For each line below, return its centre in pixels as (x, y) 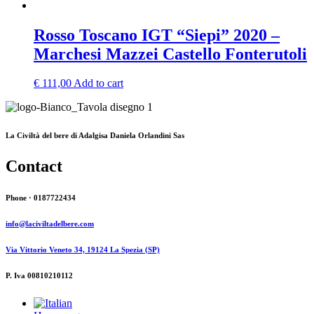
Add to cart (98, 83)
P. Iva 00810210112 (39, 276)
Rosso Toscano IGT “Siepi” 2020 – (157, 35)
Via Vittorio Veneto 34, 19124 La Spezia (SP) (83, 250)
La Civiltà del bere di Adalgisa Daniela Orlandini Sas (95, 136)
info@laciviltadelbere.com (50, 224)
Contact (34, 166)
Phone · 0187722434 (41, 198)
